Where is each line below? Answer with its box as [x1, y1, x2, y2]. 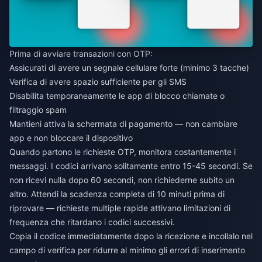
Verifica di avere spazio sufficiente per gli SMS [9, 77, 187, 87]
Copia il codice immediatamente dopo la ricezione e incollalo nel [9, 231, 253, 242]
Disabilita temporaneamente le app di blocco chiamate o [9, 91, 225, 101]
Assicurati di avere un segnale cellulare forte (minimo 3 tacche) [9, 63, 249, 73]
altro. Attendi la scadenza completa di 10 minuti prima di [9, 189, 225, 199]
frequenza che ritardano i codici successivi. [9, 217, 175, 227]
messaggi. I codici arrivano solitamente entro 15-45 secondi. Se [9, 161, 253, 171]
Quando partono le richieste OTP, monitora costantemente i [9, 147, 236, 157]
